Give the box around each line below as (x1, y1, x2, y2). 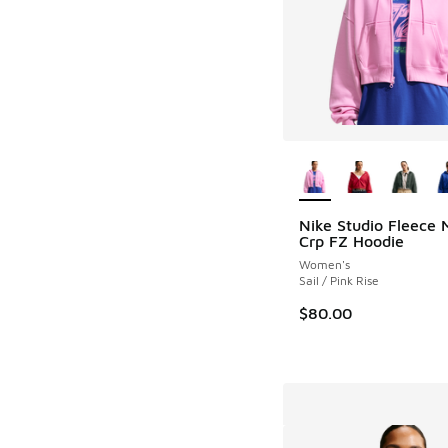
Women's (298, 256, 350, 272)
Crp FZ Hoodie (298, 231, 404, 250)
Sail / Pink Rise (298, 272, 379, 288)
